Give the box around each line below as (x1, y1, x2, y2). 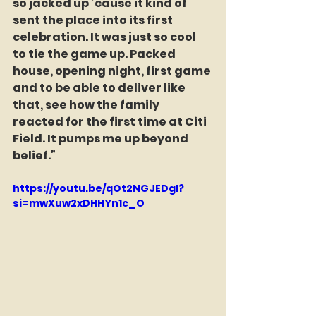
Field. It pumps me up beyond (13, 130, 190, 147)
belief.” (13, 147, 56, 164)
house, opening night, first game (13, 63, 213, 80)
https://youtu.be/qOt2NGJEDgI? (13, 181, 184, 196)
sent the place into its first (13, 12, 175, 29)
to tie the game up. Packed (13, 46, 178, 63)
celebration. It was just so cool (13, 29, 198, 46)
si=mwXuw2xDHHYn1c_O (13, 196, 145, 211)
